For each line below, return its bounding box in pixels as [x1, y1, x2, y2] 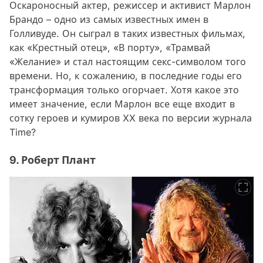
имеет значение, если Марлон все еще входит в [9, 97, 235, 110]
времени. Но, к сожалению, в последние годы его [9, 69, 242, 82]
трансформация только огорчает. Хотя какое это [9, 83, 239, 96]
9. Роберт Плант [9, 153, 96, 166]
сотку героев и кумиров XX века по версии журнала [9, 112, 252, 124]
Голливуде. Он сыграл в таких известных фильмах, [9, 27, 245, 39]
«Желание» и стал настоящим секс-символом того [9, 55, 246, 68]
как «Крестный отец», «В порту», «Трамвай [9, 41, 210, 53]
